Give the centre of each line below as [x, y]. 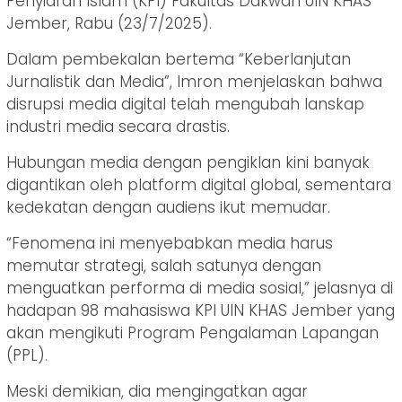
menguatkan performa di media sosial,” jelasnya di [200, 288]
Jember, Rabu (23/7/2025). [109, 24]
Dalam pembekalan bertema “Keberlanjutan [179, 60]
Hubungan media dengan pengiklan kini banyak [188, 163]
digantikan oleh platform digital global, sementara [199, 185]
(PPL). [27, 356]
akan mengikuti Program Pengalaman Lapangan [192, 333]
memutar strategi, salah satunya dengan [164, 266]
